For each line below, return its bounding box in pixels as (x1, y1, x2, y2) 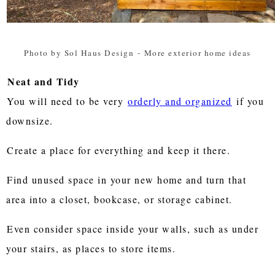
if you (233, 94, 265, 107)
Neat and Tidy (7, 74, 80, 88)
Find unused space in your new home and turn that (7, 172, 247, 186)
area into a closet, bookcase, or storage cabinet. (6, 192, 233, 206)
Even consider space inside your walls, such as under (7, 222, 259, 235)
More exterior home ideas (144, 47, 251, 58)
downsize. (6, 114, 53, 127)
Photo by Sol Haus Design (24, 47, 134, 58)
